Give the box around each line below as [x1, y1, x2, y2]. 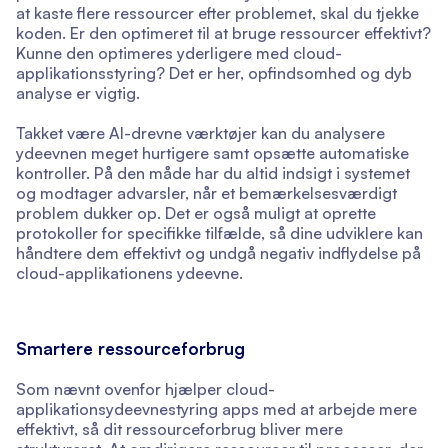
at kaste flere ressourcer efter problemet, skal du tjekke [16, 3, 419, 24]
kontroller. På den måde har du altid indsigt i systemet [16, 163, 410, 184]
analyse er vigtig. [16, 83, 140, 104]
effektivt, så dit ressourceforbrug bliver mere [16, 419, 343, 440]
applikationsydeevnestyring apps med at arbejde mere [16, 399, 417, 420]
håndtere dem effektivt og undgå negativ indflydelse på [16, 243, 421, 264]
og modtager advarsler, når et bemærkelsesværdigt [16, 183, 397, 204]
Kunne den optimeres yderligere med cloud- [16, 43, 342, 64]
